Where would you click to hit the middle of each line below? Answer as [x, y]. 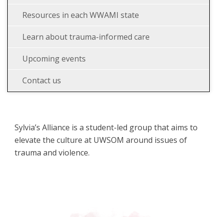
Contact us [42, 81]
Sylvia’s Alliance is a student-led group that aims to [106, 128]
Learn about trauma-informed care [86, 37]
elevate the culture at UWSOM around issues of [101, 140]
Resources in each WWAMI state [81, 15]
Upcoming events [54, 59]
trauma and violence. [52, 153]
